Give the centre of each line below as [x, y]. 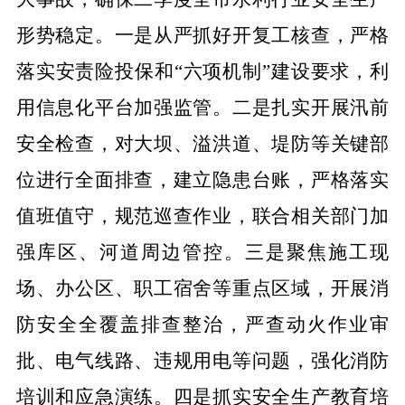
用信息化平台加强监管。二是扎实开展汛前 [202, 107]
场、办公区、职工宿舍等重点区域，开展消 [202, 288]
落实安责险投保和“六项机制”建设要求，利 [202, 71]
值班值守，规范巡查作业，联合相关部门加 [202, 216]
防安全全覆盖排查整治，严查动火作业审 [202, 324]
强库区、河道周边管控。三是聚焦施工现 [202, 252]
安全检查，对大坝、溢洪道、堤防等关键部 [202, 143]
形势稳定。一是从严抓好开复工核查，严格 [202, 35]
